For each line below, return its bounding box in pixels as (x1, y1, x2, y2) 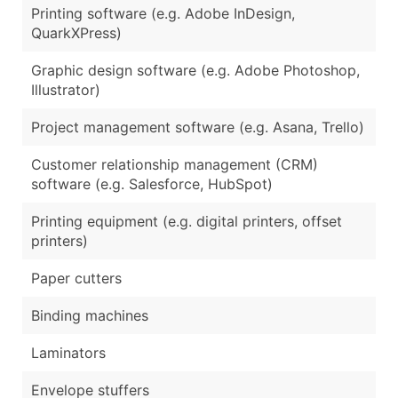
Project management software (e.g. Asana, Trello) (31, 117, 364, 136)
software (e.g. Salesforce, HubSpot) (31, 174, 273, 193)
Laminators (31, 343, 106, 362)
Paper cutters (31, 268, 122, 287)
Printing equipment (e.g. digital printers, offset (31, 211, 342, 230)
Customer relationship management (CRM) (31, 155, 318, 173)
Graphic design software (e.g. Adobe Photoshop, (31, 60, 360, 79)
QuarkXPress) (31, 23, 122, 42)
